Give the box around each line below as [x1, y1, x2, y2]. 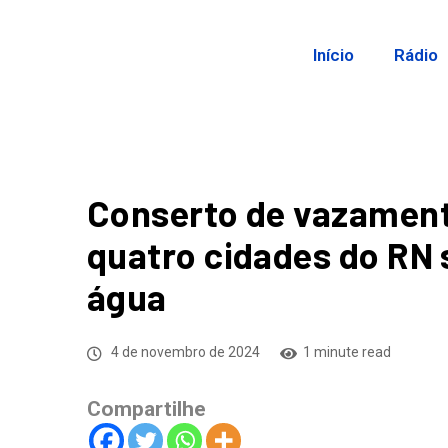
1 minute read [303, 344, 391, 360]
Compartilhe [87, 397, 206, 421]
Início [313, 45, 355, 65]
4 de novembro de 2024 [108, 344, 260, 360]
